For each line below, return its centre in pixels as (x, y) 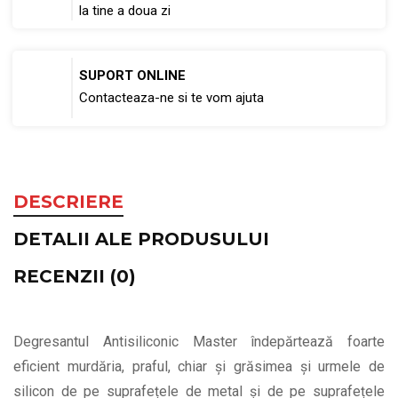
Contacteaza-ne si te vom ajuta (171, 98)
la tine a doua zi (125, 11)
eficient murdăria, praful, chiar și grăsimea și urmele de (199, 366)
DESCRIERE (68, 201)
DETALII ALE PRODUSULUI (141, 239)
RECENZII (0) (75, 276)
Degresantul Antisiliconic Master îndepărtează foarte (199, 341)
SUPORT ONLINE (132, 76)
